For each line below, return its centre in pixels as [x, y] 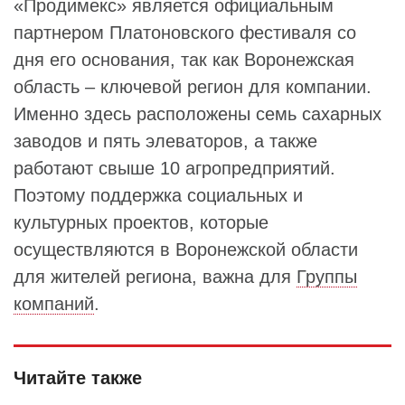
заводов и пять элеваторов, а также [165, 141]
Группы [327, 276]
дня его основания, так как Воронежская [184, 59]
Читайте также [78, 377]
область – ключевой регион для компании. [193, 86]
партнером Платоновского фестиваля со [185, 32]
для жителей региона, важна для [155, 276]
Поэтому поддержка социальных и [158, 195]
